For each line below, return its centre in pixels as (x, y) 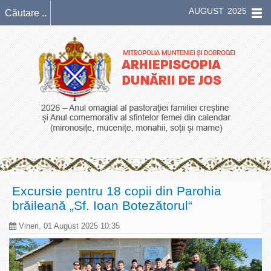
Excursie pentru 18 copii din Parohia (117, 191)
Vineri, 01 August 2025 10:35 (68, 226)
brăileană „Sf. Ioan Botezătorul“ (102, 205)
